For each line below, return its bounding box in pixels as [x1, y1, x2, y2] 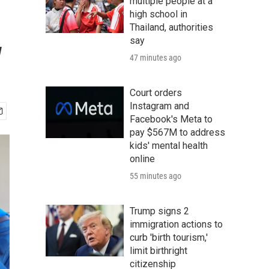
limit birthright [130, 245, 187, 256]
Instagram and [130, 100, 189, 112]
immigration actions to [130, 219, 223, 230]
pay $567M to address [130, 127, 225, 138]
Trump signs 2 [130, 205, 189, 217]
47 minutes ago [130, 53, 181, 62]
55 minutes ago [130, 171, 181, 181]
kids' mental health [130, 140, 208, 151]
